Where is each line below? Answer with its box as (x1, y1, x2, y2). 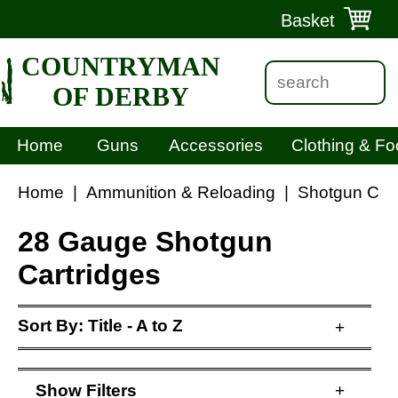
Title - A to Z (88, 316, 183, 335)
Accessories (168, 136, 263, 155)
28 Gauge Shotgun (18, 226, 273, 258)
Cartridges (18, 259, 161, 291)
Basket (281, 11, 335, 30)
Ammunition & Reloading (86, 183, 275, 202)
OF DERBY (52, 81, 190, 111)
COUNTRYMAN (21, 51, 221, 81)
